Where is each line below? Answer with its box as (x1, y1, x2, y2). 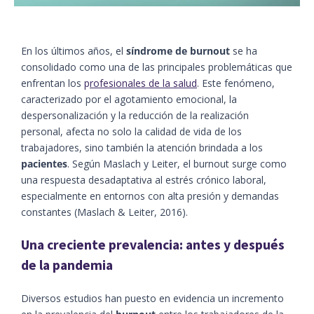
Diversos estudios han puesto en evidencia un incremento (21, 292, 284, 306)
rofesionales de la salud (90, 76, 197, 90)
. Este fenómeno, (197, 76, 275, 90)
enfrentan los (21, 76, 84, 90)
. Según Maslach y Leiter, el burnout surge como (67, 157, 287, 171)
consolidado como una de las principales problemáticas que (21, 60, 292, 74)
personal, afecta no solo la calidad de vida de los (21, 125, 242, 139)
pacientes (21, 157, 67, 171)
